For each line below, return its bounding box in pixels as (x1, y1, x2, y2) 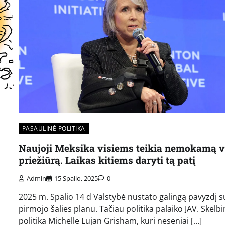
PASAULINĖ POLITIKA (22, 124, 85, 133)
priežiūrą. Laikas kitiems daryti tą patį (18, 153, 195, 166)
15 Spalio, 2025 (54, 174, 98, 183)
